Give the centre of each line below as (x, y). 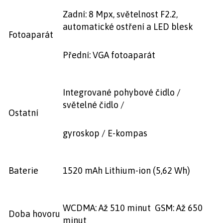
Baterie (23, 170)
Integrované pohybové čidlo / (122, 92)
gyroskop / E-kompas (105, 133)
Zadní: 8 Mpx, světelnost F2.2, (120, 14)
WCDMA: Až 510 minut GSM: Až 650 (133, 208)
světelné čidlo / (94, 105)
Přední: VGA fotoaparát (109, 55)
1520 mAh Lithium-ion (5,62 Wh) (126, 170)
